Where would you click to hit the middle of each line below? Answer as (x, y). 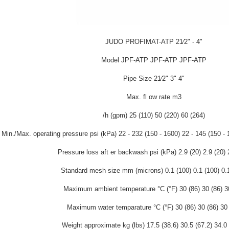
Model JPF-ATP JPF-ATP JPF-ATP (154, 60)
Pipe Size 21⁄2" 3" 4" (154, 78)
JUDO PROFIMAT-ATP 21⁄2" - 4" (154, 41)
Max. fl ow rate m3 (154, 97)
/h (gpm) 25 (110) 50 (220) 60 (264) (154, 115)
